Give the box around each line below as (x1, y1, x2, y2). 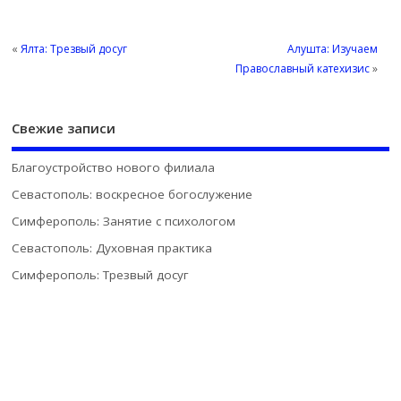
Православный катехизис (235, 60, 370, 76)
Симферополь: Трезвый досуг (12, 267, 190, 284)
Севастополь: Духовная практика (12, 240, 213, 257)
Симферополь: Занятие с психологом (12, 213, 236, 230)
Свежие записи (12, 119, 116, 138)
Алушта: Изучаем (286, 40, 378, 56)
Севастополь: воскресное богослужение (12, 185, 253, 202)
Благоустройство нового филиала (12, 158, 216, 175)
